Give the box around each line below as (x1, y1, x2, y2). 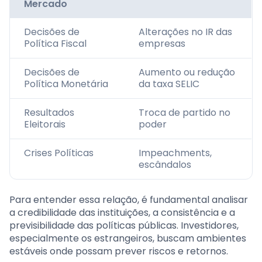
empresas (139, 37, 185, 51)
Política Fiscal (24, 37, 87, 51)
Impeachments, (139, 146, 212, 160)
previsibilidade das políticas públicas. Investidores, (9, 219, 239, 233)
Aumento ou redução (139, 65, 235, 80)
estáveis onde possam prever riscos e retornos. (9, 244, 228, 258)
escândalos (139, 158, 191, 172)
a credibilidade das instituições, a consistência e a (9, 206, 235, 220)
